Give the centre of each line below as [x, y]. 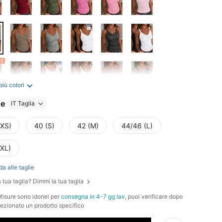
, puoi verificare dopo [154, 196]
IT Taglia [23, 103]
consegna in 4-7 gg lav [93, 196]
